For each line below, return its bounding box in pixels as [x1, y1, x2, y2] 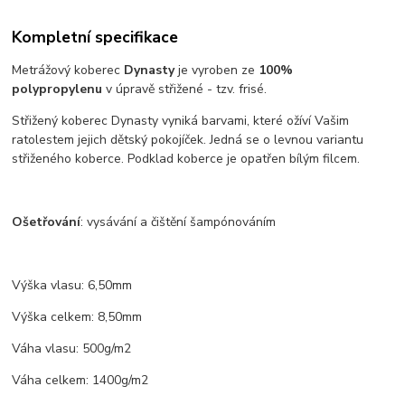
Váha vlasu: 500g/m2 [12, 339, 132, 357]
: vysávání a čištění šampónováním [80, 212, 277, 231]
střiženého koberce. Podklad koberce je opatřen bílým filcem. [12, 149, 361, 167]
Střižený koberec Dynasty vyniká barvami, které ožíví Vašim [12, 111, 350, 129]
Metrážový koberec [12, 61, 125, 79]
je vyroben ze [174, 61, 259, 79]
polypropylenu [12, 80, 103, 98]
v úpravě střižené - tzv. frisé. [102, 80, 268, 98]
